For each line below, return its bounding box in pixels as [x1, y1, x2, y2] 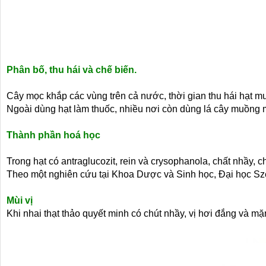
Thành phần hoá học [7, 130, 100, 140]
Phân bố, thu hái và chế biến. [7, 65, 137, 75]
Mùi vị [7, 195, 33, 205]
